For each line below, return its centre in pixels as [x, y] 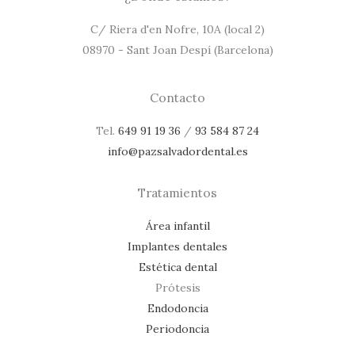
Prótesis [177, 287]
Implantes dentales [177, 246]
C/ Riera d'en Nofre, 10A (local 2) [177, 29]
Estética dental [177, 267]
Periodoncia [177, 328]
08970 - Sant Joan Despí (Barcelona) [177, 50]
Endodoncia [177, 308]
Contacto [177, 97]
